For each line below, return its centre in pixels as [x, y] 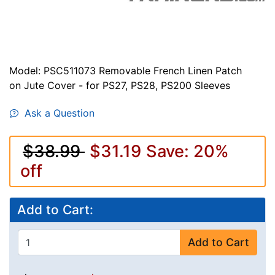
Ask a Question [56, 113]
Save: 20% [188, 151]
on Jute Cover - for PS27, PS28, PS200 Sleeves [120, 85]
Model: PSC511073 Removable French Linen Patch [126, 70]
